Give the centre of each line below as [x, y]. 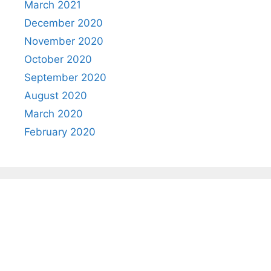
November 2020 [64, 41]
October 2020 [58, 60]
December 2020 [64, 23]
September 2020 [65, 78]
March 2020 [54, 114]
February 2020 [60, 132]
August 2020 [56, 96]
